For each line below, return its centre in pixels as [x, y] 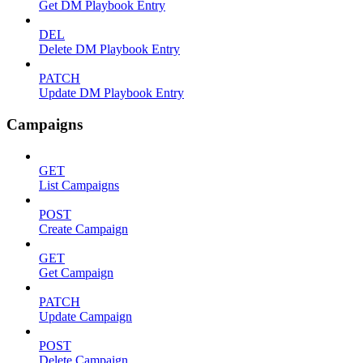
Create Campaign [83, 228]
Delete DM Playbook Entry [109, 49]
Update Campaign [85, 316]
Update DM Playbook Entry [111, 93]
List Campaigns [79, 185]
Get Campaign [76, 272]
